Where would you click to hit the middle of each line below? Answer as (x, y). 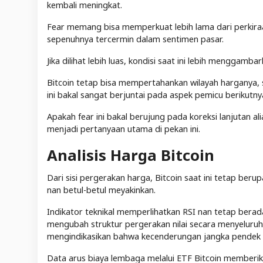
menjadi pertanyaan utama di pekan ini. (124, 129)
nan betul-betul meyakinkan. (102, 190)
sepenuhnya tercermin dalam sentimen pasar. (135, 39)
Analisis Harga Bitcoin (131, 156)
